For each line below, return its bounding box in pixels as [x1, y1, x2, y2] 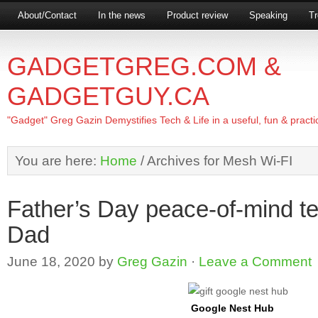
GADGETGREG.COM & [7, 52, 281, 81]
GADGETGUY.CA [7, 82, 209, 111]
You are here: [15, 153, 100, 168]
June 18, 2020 [7, 253, 95, 269]
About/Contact [18, 10, 77, 21]
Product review [167, 10, 228, 21]
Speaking [249, 10, 287, 21]
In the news [98, 10, 146, 21]
